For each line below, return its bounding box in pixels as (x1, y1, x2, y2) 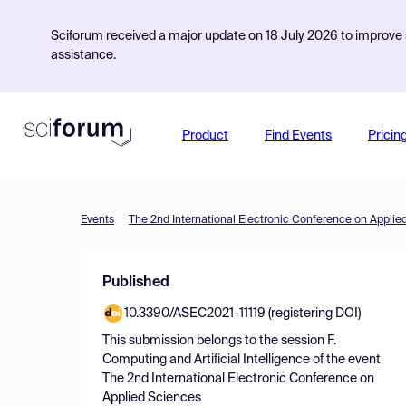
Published (102, 275, 169, 290)
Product (181, 130, 228, 142)
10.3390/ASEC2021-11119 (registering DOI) (124, 307, 361, 320)
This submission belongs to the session (102, 334, 327, 347)
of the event (310, 353, 381, 366)
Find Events (264, 130, 332, 142)
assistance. (51, 49, 116, 62)
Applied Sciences (102, 391, 201, 404)
